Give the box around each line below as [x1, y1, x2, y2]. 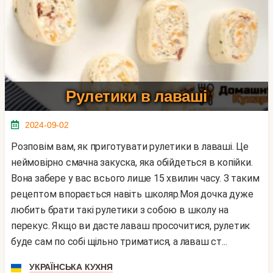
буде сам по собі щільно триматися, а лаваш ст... [11, 236, 227, 248]
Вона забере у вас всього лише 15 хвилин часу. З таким [11, 172, 260, 185]
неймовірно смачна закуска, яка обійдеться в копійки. [11, 157, 253, 169]
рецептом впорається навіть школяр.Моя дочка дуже [11, 188, 253, 200]
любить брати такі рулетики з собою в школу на [11, 204, 229, 216]
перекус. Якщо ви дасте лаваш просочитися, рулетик [11, 220, 250, 232]
